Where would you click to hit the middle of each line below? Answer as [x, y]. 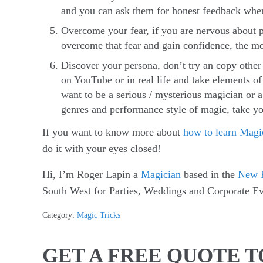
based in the [209, 175]
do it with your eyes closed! [102, 149]
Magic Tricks [99, 215]
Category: [60, 215]
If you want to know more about [113, 132]
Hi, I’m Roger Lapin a [92, 175]
